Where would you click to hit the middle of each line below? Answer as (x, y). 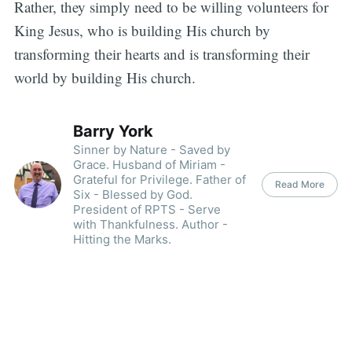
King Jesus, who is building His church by (142, 31)
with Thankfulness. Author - (150, 224)
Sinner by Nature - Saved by (151, 149)
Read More (300, 184)
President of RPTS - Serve (147, 209)
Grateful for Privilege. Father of (159, 179)
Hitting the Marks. (122, 239)
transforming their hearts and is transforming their (161, 54)
